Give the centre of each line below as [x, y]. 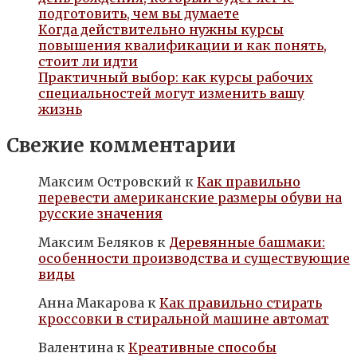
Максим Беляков [96, 242]
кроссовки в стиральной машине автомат [184, 318]
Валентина [76, 347]
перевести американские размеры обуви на [190, 197]
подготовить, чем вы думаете [139, 14]
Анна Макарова [91, 302]
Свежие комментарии [121, 145]
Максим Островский [110, 181]
